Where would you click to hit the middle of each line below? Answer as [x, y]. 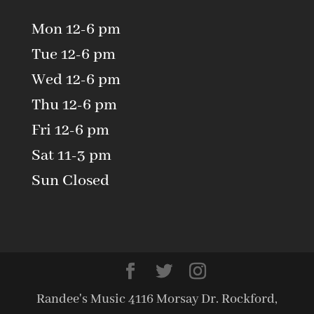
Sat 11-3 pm [71, 156]
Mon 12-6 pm [76, 30]
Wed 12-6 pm [76, 80]
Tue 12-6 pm [73, 55]
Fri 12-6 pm [70, 131]
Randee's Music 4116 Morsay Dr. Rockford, [157, 300]
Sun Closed [70, 181]
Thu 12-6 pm [74, 105]
